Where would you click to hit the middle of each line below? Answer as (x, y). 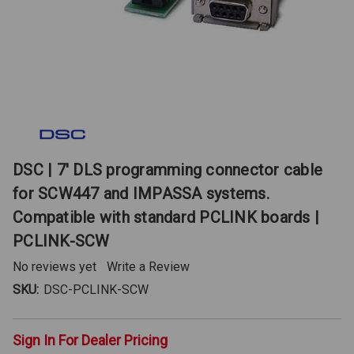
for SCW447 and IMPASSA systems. (141, 193)
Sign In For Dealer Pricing (90, 341)
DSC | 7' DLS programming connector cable (168, 169)
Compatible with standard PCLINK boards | (166, 217)
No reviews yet (55, 266)
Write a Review (148, 266)
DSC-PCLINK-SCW (96, 290)
